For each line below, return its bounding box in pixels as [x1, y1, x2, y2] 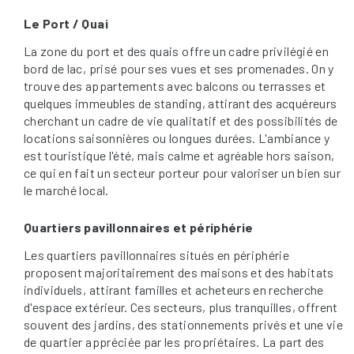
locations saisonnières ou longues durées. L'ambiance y [24, 130, 330, 145]
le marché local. [24, 182, 109, 198]
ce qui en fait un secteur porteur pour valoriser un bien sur [24, 164, 341, 180]
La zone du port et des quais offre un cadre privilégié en [24, 43, 329, 58]
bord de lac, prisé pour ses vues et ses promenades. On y [24, 60, 334, 76]
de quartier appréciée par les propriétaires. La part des [24, 333, 325, 349]
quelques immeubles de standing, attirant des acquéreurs [24, 95, 337, 111]
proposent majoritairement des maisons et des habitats [24, 264, 334, 280]
